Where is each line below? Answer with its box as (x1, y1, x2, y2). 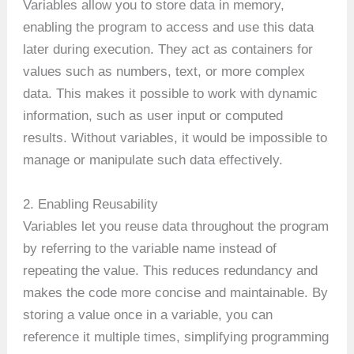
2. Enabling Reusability (23, 196, 159, 212)
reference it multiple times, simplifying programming (23, 329, 330, 345)
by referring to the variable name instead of (23, 240, 277, 256)
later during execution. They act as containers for (23, 42, 314, 58)
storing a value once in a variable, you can (23, 307, 273, 322)
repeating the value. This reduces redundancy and (23, 262, 318, 278)
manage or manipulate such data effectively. (23, 153, 284, 168)
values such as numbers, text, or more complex (23, 64, 306, 80)
